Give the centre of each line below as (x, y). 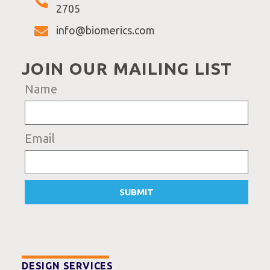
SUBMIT (137, 192)
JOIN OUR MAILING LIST (127, 68)
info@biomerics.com (105, 30)
